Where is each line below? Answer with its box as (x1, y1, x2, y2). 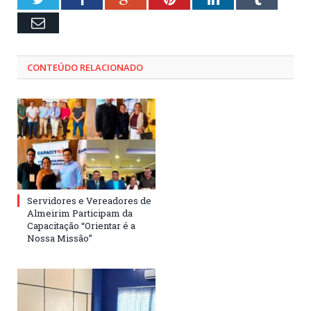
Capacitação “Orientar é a (27, 219, 135, 232)
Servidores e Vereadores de (27, 194, 151, 207)
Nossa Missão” (27, 231, 92, 244)
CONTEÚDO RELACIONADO (27, 61, 143, 74)
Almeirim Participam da (27, 206, 133, 219)
